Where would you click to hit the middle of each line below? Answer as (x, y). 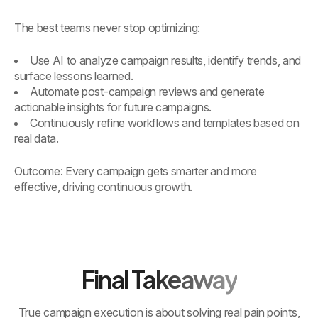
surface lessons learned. (74, 76)
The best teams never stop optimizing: (108, 27)
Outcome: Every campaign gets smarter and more (136, 171)
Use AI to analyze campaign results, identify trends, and (166, 60)
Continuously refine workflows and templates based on (165, 122)
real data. (37, 138)
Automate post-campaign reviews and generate (147, 91)
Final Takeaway (159, 279)
